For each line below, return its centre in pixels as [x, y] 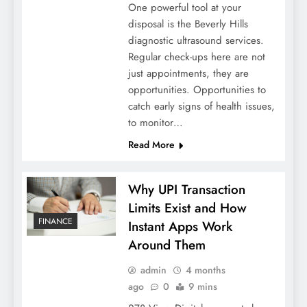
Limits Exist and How [187, 208]
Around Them [167, 245]
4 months [205, 270]
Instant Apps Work [180, 227]
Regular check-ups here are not [196, 57]
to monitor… [155, 123]
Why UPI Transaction [186, 190]
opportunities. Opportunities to [197, 90]
